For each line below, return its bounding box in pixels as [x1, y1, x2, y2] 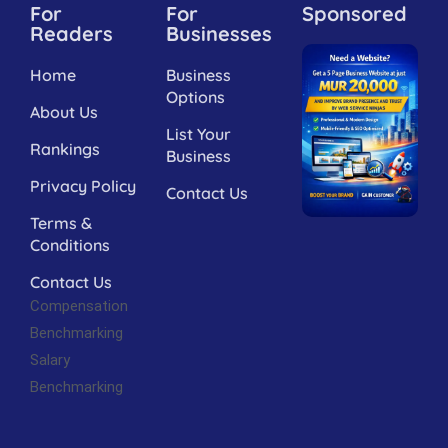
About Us [30, 101, 98, 122]
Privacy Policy [30, 175, 136, 196]
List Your [166, 123, 231, 144]
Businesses [166, 20, 272, 46]
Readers [30, 20, 113, 46]
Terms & [30, 212, 92, 233]
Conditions [30, 234, 110, 255]
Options [166, 86, 225, 107]
